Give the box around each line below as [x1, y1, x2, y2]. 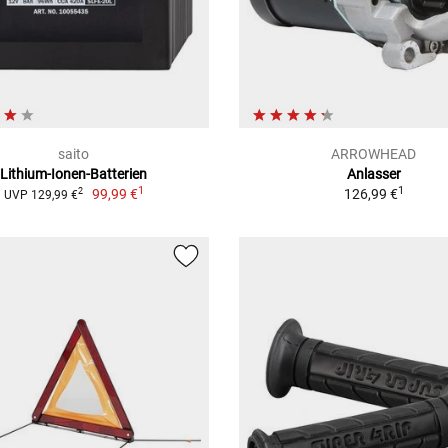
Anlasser [346, 165, 401, 182]
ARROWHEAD [331, 145, 417, 162]
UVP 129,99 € [3, 187, 78, 202]
